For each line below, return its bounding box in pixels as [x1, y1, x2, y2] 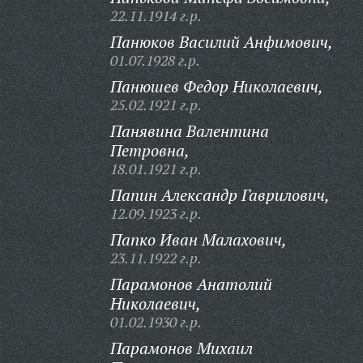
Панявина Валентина [109, 120, 269, 142]
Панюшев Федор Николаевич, [109, 75, 323, 97]
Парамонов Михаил [109, 337, 253, 359]
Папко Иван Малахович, [109, 228, 287, 250]
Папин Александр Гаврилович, [109, 184, 330, 206]
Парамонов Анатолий [109, 273, 272, 295]
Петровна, [109, 139, 190, 161]
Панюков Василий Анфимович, [109, 31, 333, 53]
